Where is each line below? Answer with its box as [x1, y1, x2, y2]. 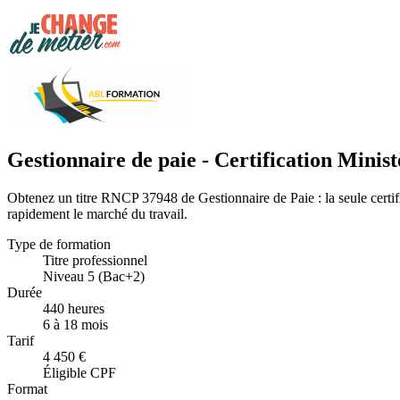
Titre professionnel [43, 252, 147, 268]
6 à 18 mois [43, 316, 108, 332]
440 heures [43, 300, 104, 316]
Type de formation [7, 236, 111, 252]
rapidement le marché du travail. [7, 205, 187, 221]
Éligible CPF [43, 364, 116, 380]
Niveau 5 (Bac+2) [43, 268, 145, 284]
